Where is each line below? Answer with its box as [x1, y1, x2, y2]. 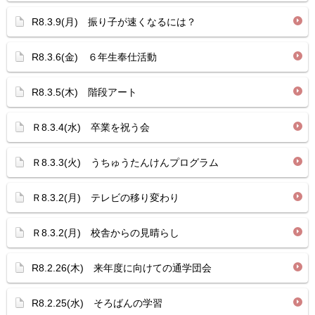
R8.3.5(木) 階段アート [32, 86, 137, 98]
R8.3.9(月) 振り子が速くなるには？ [32, 16, 196, 27]
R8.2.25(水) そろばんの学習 [32, 297, 162, 309]
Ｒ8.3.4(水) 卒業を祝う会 [32, 122, 150, 133]
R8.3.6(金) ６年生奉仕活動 [32, 51, 157, 63]
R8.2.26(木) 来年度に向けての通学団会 [32, 262, 212, 274]
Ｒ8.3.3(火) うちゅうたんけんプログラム [32, 157, 219, 168]
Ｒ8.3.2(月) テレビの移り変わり [32, 192, 179, 203]
